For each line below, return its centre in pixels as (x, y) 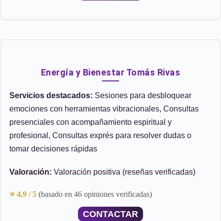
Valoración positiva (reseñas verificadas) (124, 172)
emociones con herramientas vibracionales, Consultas (104, 109)
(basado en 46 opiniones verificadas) (95, 194)
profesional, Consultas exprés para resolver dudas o (100, 135)
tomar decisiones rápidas (53, 149)
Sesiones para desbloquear (142, 95)
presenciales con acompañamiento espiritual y (91, 122)
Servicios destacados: (51, 95)
